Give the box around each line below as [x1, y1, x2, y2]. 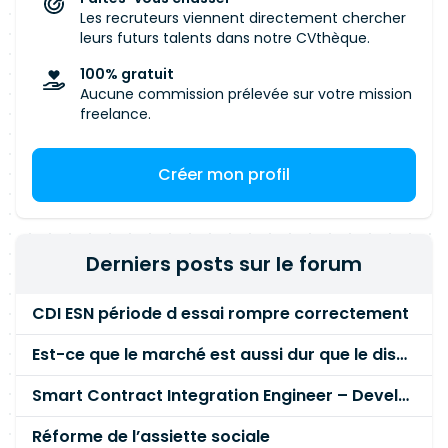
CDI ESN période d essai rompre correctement [32, 302, 409, 325]
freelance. [80, 104, 151, 124]
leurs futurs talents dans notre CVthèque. [80, 28, 370, 48]
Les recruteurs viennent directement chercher [80, 8, 406, 28]
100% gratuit [80, 64, 174, 84]
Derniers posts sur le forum [86, 250, 362, 278]
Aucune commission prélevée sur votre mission [80, 84, 412, 104]
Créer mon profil [158, 163, 290, 186]
